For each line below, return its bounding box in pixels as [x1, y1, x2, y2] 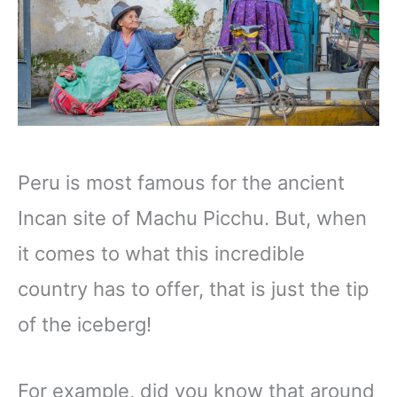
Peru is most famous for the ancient [18, 171, 345, 195]
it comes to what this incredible [18, 242, 305, 266]
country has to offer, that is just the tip [18, 277, 369, 301]
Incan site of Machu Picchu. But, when [18, 206, 367, 230]
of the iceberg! [18, 313, 157, 337]
